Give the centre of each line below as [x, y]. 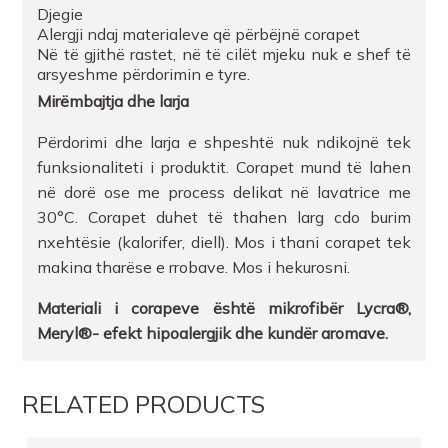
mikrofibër [305, 308]
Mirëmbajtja [80, 101]
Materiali [69, 308]
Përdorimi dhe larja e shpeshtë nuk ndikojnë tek [224, 142]
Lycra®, [376, 308]
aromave [353, 333]
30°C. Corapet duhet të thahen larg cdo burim [224, 217]
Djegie [60, 14]
